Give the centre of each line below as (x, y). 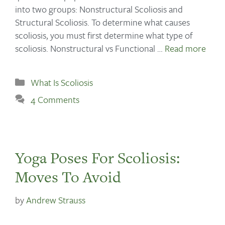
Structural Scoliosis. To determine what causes (102, 22)
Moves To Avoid (68, 177)
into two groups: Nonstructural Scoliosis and (99, 9)
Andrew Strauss (56, 200)
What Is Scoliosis (62, 82)
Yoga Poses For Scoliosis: (97, 157)
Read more (185, 48)
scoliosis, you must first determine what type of (104, 35)
